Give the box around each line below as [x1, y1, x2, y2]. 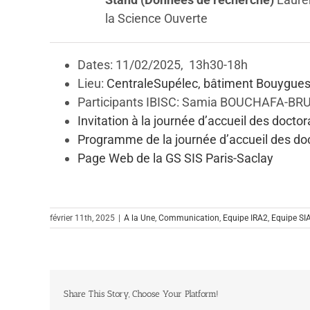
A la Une [124, 212, 155, 223]
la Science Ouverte [105, 10, 208, 26]
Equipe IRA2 [223, 212, 268, 223]
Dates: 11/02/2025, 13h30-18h [77, 57, 248, 72]
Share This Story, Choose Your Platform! [64, 288, 219, 299]
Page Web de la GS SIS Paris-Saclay [77, 150, 273, 165]
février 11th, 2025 [50, 212, 115, 223]
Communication [158, 212, 219, 223]
